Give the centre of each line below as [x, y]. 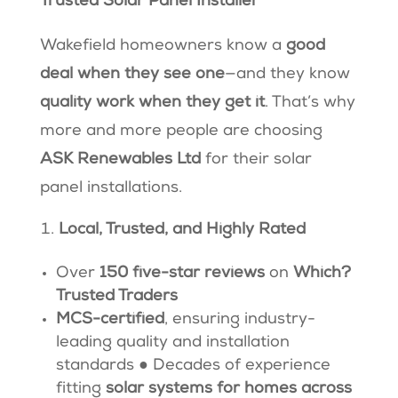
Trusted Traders [119, 297]
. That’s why [310, 103]
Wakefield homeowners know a [163, 47]
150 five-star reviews [184, 274]
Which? [322, 274]
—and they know [287, 75]
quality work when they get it [152, 103]
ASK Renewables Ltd [122, 160]
